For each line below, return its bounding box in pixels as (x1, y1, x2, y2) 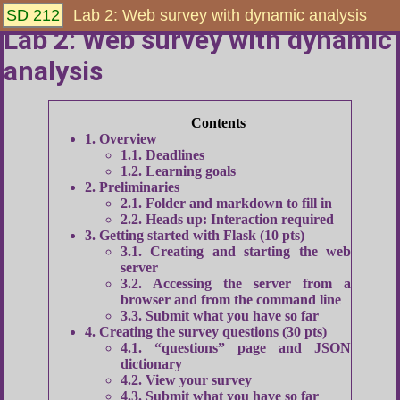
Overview (96, 131, 157, 146)
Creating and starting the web (142, 244, 351, 259)
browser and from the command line (121, 292, 341, 307)
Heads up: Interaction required (142, 212, 334, 227)
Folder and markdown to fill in (142, 196, 332, 211)
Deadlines (142, 147, 204, 162)
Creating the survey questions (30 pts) (96, 324, 327, 339)
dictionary (121, 356, 182, 371)
